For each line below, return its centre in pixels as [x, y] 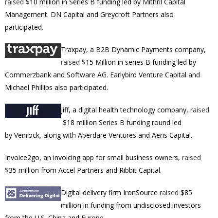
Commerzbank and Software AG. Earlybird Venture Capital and [102, 75]
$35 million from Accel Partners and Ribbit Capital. [83, 170]
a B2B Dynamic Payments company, [147, 49]
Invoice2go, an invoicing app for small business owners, [93, 157]
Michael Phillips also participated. [56, 87]
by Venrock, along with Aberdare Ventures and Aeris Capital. [100, 135]
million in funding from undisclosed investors [131, 205]
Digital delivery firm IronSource [110, 192]
